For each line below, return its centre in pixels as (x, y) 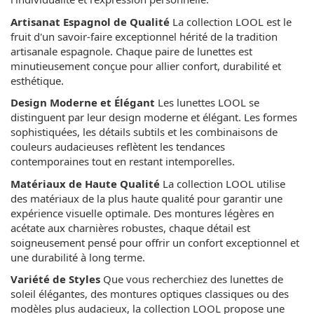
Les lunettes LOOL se (207, 103)
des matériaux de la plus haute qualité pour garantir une (146, 198)
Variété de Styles (55, 279)
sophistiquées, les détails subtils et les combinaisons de (144, 132)
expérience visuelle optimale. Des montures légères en (142, 213)
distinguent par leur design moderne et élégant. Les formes (154, 117)
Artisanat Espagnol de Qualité (90, 21)
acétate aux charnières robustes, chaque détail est (130, 227)
